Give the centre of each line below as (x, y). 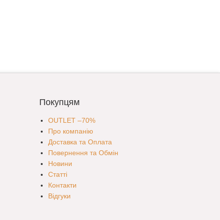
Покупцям (59, 102)
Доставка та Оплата (80, 142)
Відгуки (59, 196)
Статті (57, 175)
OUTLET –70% (71, 121)
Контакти (62, 185)
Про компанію (70, 131)
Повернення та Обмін (83, 153)
